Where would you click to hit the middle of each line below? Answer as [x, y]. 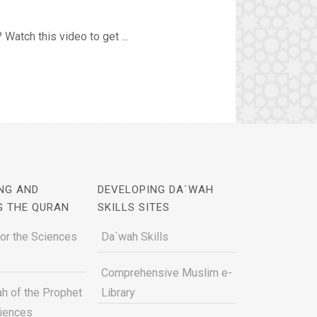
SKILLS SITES [133, 207]
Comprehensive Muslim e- [166, 273]
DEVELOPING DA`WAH [155, 190]
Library [118, 293]
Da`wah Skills [134, 237]
